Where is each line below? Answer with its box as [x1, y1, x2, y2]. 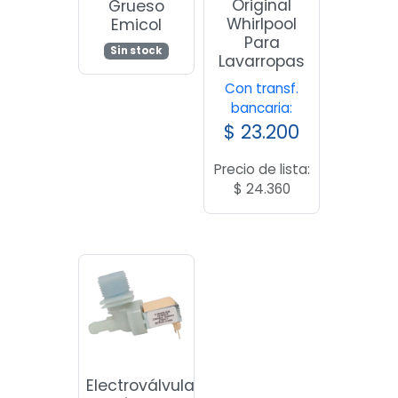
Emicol [110, 14, 162, 36]
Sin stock [110, 43, 163, 58]
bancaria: [231, 98, 293, 117]
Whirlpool [227, 12, 298, 35]
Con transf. [225, 78, 299, 98]
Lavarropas [219, 50, 306, 72]
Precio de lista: [213, 159, 310, 179]
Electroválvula [86, 374, 195, 396]
